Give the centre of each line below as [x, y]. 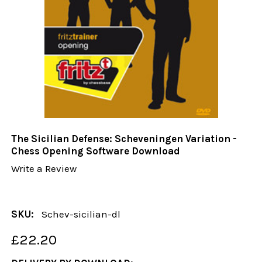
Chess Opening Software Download [96, 151]
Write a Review [44, 169]
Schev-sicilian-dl [81, 214]
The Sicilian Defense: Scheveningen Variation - [124, 139]
